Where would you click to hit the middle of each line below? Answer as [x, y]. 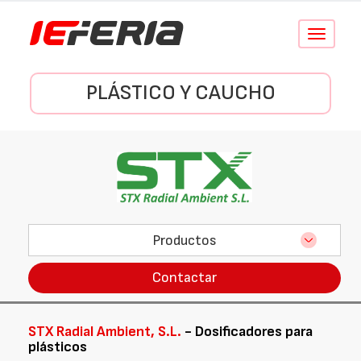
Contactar [185, 278]
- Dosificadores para [247, 332]
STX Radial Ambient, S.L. [105, 332]
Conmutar [337, 34]
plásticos [58, 347]
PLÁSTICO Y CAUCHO [180, 93]
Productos [185, 240]
